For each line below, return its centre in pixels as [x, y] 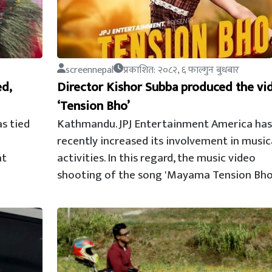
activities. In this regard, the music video [156, 158]
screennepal [89, 70]
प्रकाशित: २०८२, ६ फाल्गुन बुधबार [181, 70]
